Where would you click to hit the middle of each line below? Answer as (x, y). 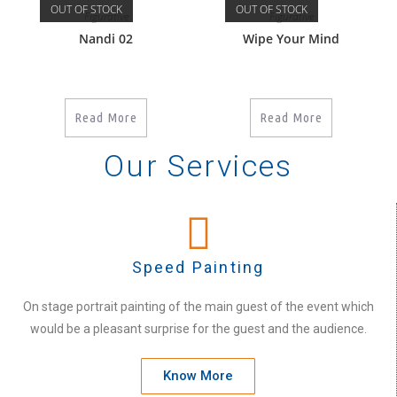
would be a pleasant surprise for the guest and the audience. (198, 328)
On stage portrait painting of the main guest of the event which (198, 306)
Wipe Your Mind (291, 38)
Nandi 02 (106, 38)
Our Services (198, 165)
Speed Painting (198, 267)
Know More (198, 375)
